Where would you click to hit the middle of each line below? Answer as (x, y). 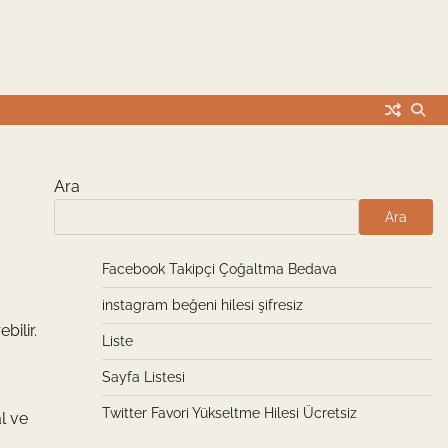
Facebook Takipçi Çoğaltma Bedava (219, 269)
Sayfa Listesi (143, 377)
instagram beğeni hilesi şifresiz (202, 305)
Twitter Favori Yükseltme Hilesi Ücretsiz (229, 413)
